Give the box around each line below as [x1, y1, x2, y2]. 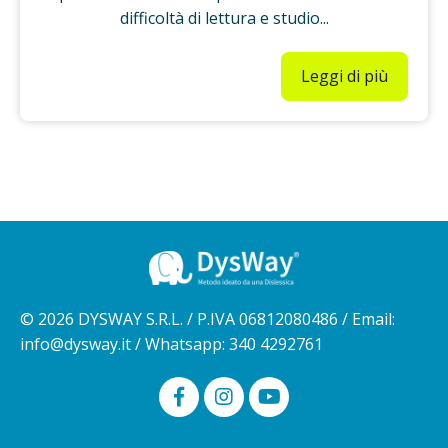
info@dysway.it [20, 332, 131, 355]
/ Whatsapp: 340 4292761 [131, 332, 323, 355]
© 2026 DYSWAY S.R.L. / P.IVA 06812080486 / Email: [20, 307, 395, 330]
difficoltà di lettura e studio [119, 7, 320, 30]
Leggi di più [301, 65, 388, 88]
